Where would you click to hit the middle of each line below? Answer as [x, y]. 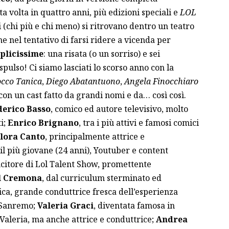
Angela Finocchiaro [160, 81]
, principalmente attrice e [95, 136]
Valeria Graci [65, 205]
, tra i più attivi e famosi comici [139, 122]
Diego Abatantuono [82, 81]
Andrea [171, 219]
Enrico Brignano [43, 122]
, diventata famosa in [134, 205]
